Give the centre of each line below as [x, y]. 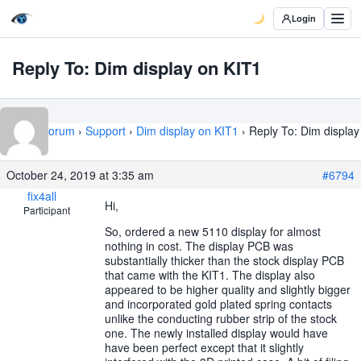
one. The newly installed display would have [216, 333]
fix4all [41, 196]
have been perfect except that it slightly [204, 347]
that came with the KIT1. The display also [210, 275]
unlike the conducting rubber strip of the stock [221, 318]
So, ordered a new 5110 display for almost [213, 231]
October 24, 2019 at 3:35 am [80, 175]
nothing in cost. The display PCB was [199, 246]
